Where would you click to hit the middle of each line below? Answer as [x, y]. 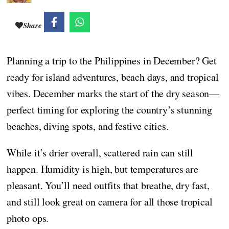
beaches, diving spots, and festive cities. [88, 126]
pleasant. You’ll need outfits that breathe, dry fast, [108, 186]
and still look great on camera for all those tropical [110, 202]
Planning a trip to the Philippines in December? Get [112, 61]
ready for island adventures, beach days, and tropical [113, 77]
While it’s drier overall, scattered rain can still [100, 153]
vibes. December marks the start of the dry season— [113, 94]
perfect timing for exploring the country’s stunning [109, 110]
